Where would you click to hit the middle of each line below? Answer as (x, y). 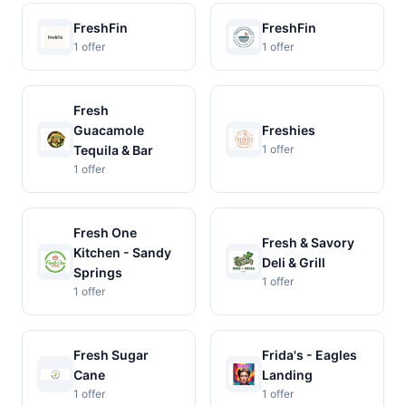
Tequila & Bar (113, 150)
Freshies (289, 130)
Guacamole (109, 130)
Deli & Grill (294, 262)
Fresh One (105, 232)
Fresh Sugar (111, 355)
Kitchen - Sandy (122, 252)
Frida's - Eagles (309, 355)
